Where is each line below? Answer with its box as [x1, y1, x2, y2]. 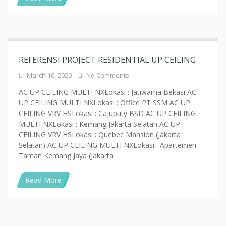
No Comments [86, 35, 129, 44]
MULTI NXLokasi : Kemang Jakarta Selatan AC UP [19, 83, 180, 93]
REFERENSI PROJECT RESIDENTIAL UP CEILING [19, 18, 196, 30]
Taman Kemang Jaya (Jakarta [19, 115, 114, 125]
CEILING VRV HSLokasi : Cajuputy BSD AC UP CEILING [19, 73, 196, 83]
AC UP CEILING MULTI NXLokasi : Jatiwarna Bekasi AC [19, 51, 196, 62]
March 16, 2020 [27, 35, 72, 44]
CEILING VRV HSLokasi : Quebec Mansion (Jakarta [19, 94, 181, 104]
